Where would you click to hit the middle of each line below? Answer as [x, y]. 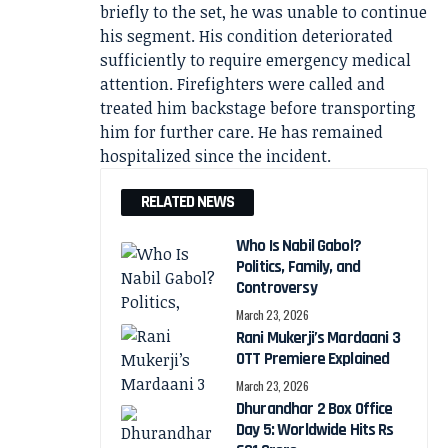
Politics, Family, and [298, 266]
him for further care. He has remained [241, 131]
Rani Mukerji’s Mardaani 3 [318, 337]
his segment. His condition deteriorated [246, 35]
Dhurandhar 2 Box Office [314, 408]
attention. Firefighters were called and [242, 83]
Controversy [276, 287]
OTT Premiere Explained [313, 358]
